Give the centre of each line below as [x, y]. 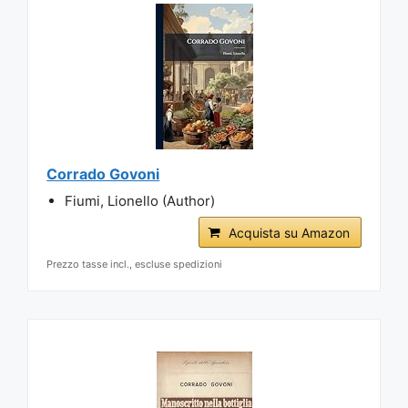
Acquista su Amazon [289, 232]
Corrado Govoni [103, 173]
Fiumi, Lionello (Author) [140, 200]
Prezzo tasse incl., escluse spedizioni [135, 264]
